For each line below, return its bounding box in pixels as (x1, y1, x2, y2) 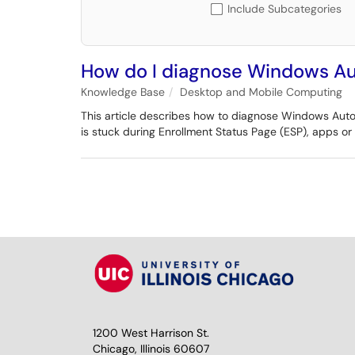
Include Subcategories (227, 2, 342, 16)
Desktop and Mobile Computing (180, 85, 342, 99)
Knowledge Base (81, 85, 165, 99)
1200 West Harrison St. (93, 326, 209, 340)
